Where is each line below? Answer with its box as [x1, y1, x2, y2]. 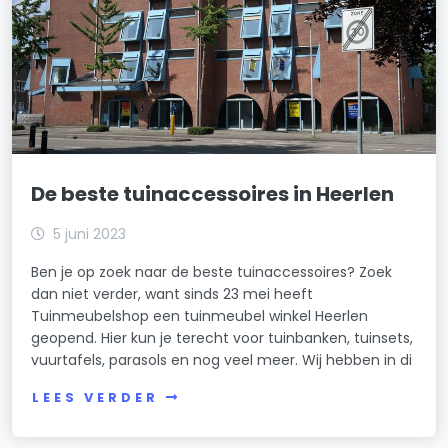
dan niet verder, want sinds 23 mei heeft [31, 283, 314, 304]
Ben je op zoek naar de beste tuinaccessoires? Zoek [31, 261, 393, 282]
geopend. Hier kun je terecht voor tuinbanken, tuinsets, [31, 327, 414, 348]
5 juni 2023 [53, 223, 127, 244]
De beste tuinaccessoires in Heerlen [31, 179, 395, 208]
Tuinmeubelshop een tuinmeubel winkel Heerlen [31, 305, 369, 326]
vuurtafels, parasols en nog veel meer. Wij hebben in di [31, 349, 413, 370]
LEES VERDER [32, 389, 159, 407]
